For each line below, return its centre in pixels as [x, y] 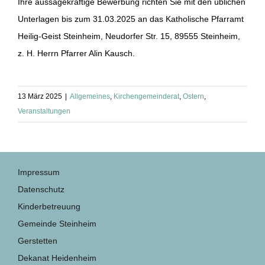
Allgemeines [90, 97]
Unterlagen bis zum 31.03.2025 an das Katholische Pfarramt [130, 19]
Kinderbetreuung [49, 207]
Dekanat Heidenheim [57, 258]
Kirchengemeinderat [146, 97]
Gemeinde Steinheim [57, 224]
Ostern [193, 97]
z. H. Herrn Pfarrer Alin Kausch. [76, 54]
